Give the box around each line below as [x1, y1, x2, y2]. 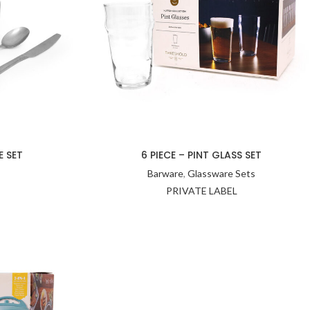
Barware [147, 167, 184, 179]
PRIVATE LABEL [165, 185, 237, 197]
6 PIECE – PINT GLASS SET [141, 148, 262, 162]
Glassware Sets [188, 167, 256, 179]
